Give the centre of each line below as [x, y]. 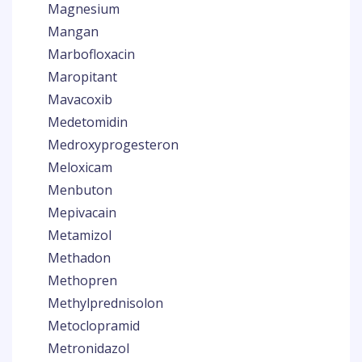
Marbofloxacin [91, 54]
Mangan [73, 32]
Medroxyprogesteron [113, 145]
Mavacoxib [80, 99]
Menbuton [80, 190]
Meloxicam [80, 167]
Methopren [82, 280]
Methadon [79, 258]
